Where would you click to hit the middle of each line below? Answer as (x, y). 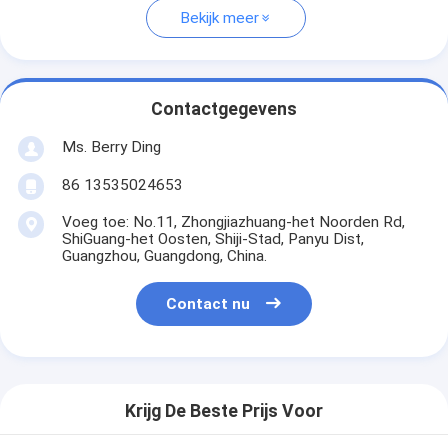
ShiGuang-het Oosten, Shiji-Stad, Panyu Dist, (212, 238)
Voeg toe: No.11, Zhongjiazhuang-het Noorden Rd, (233, 221)
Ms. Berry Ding (111, 146)
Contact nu (208, 304)
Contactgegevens (224, 109)
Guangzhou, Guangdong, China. (164, 255)
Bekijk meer (219, 18)
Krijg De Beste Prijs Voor (224, 411)
